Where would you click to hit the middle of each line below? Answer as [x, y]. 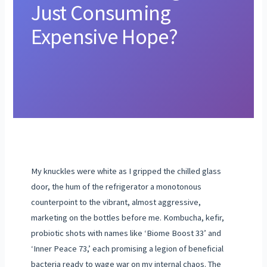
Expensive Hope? [104, 37]
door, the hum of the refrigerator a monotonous [116, 186]
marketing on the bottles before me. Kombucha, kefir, [127, 217]
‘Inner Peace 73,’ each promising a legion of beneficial [127, 248]
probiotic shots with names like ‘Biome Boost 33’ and [126, 233]
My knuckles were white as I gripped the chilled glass [126, 171]
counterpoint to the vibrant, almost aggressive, [116, 202]
